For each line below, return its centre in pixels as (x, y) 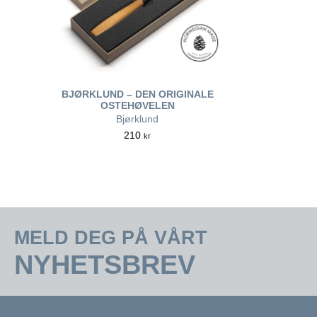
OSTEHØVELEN (137, 105)
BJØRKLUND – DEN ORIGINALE (137, 94)
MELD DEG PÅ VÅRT (111, 238)
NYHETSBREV (105, 265)
